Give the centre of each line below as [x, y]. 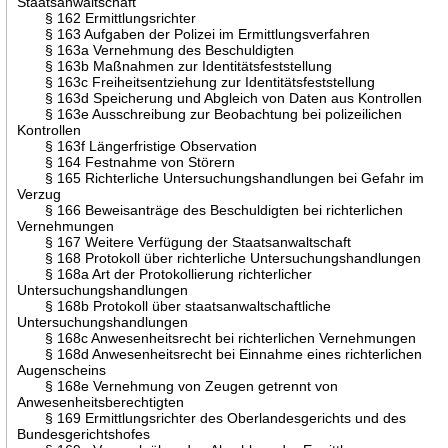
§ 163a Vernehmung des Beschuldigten [156, 49]
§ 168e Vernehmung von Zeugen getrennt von [178, 385]
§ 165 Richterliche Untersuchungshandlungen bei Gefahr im [221, 177]
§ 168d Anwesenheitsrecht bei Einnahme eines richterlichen [220, 353]
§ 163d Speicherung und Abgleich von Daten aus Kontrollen [220, 97]
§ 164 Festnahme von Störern [126, 161]
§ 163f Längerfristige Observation [137, 145]
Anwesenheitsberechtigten [101, 401]
